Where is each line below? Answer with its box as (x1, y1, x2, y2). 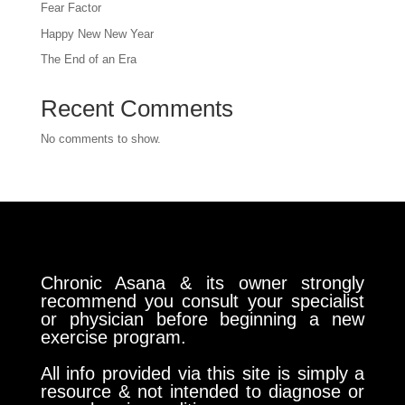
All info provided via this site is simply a (40, 363, 365, 384)
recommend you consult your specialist (40, 291, 365, 312)
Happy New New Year (40, 26, 154, 41)
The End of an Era (40, 52, 137, 67)
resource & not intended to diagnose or (40, 381, 365, 402)
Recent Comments (40, 95, 233, 123)
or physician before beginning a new (40, 309, 365, 330)
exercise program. (40, 327, 186, 348)
